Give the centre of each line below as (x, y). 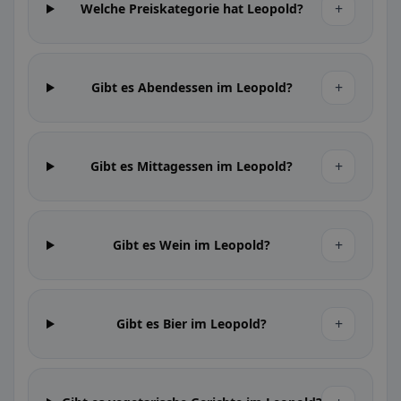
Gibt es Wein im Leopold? (192, 245)
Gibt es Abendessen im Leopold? (192, 87)
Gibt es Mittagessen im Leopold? (192, 166)
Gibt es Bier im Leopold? (192, 324)
